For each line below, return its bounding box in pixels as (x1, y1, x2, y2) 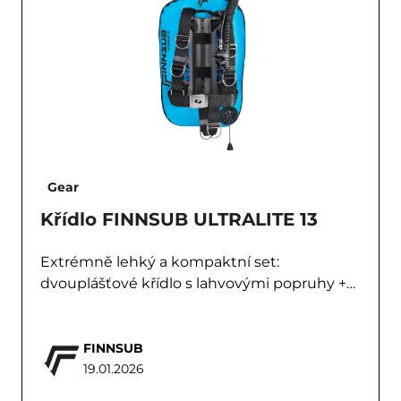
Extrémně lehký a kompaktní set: (40, 253, 279, 270)
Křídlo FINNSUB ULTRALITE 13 (40, 209, 318, 230)
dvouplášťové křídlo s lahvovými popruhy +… (40, 275, 355, 292)
